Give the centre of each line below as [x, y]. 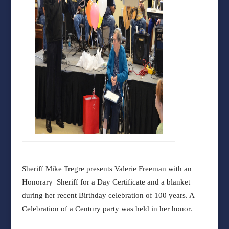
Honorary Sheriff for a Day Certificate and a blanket [106, 182]
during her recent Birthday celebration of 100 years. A [108, 195]
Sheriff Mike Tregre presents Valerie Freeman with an [107, 169]
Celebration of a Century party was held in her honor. [107, 209]
